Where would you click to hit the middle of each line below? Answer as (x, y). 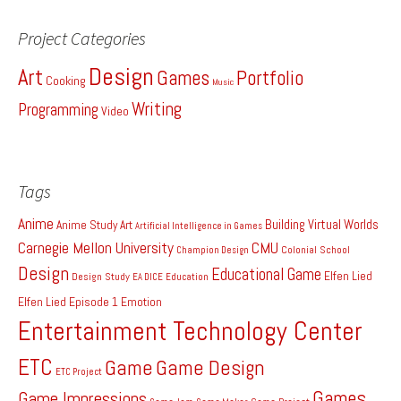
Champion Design (213, 251)
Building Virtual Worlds (322, 225)
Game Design (210, 368)
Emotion (141, 303)
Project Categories (82, 38)
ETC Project (79, 372)
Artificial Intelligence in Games (199, 226)
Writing (157, 110)
